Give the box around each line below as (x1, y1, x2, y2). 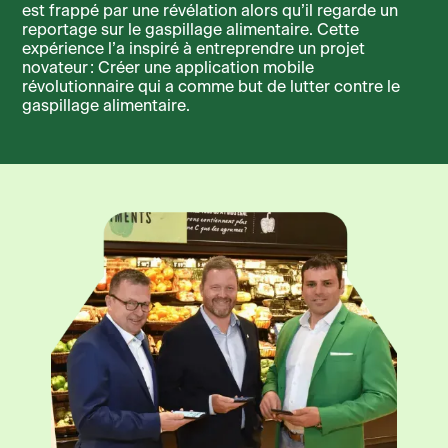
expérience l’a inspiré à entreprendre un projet (22, 40, 366, 57)
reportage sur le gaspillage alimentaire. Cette (22, 21, 360, 38)
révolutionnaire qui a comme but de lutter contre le (22, 78, 401, 95)
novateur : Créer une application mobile (22, 59, 315, 76)
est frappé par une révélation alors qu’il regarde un (22, 2, 399, 19)
